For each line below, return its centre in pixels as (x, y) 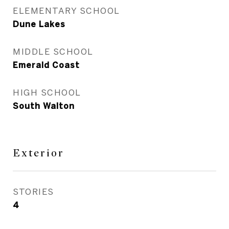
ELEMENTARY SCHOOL (66, 11)
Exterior (39, 153)
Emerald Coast (46, 65)
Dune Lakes (39, 24)
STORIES (33, 192)
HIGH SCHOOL (47, 93)
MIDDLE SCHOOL (53, 52)
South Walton (44, 106)
